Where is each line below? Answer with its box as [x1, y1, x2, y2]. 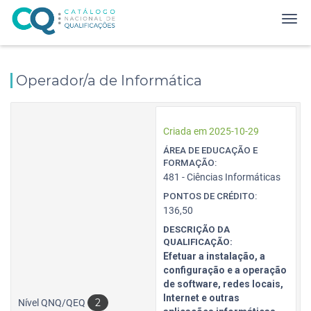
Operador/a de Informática [16, 72, 202, 89]
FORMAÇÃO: [163, 158, 217, 168]
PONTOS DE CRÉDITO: [163, 191, 257, 201]
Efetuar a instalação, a [163, 251, 265, 262]
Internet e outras [163, 292, 239, 303]
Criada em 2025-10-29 [163, 126, 259, 137]
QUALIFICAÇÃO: [163, 237, 233, 247]
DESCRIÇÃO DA [163, 224, 230, 235]
